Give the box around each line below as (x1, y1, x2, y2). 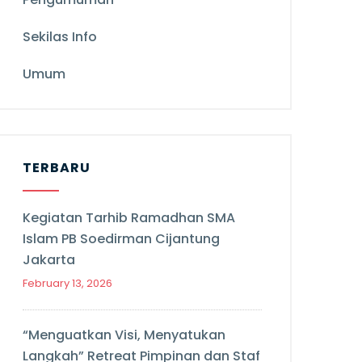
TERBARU (23, 158, 90, 177)
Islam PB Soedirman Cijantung (23, 229, 220, 248)
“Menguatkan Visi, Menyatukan (23, 326, 225, 344)
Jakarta (23, 250, 75, 269)
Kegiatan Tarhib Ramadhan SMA (23, 208, 235, 227)
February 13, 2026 (23, 276, 112, 291)
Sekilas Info (23, 27, 97, 46)
